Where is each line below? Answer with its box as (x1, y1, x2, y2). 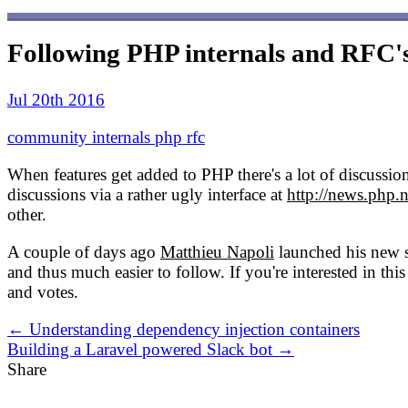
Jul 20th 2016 (7, 89, 105, 109)
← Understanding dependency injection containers (7, 319, 360, 339)
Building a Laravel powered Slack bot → (7, 339, 294, 359)
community (7, 127, 92, 147)
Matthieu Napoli (160, 241, 274, 261)
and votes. (7, 281, 78, 301)
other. (7, 204, 46, 224)
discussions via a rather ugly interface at (7, 184, 287, 204)
